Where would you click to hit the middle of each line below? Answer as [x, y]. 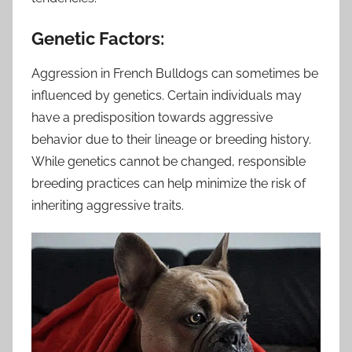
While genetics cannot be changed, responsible [169, 162]
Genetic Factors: [98, 38]
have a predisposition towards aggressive [152, 118]
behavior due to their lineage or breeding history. [171, 140]
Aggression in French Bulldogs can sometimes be [175, 74]
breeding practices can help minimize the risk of [169, 184]
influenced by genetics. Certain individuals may [167, 96]
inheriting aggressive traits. [108, 206]
